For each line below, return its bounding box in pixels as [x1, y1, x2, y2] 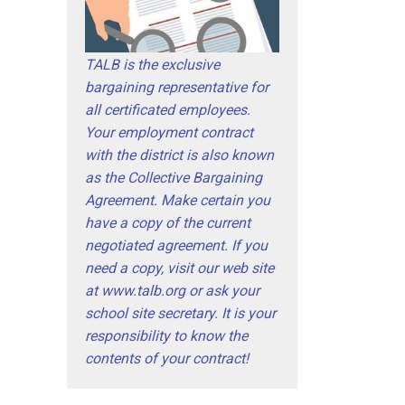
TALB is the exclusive [85, 55, 220, 73]
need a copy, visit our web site [85, 259, 274, 277]
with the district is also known [85, 146, 274, 164]
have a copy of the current [85, 213, 250, 231]
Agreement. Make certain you [85, 191, 270, 209]
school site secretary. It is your [85, 304, 276, 322]
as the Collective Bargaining [85, 168, 262, 186]
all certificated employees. [85, 100, 250, 118]
